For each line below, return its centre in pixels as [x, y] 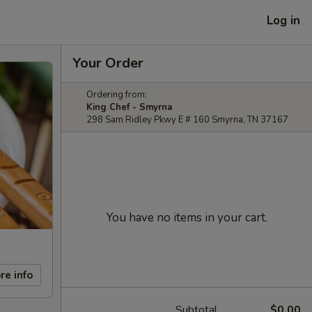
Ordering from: [117, 95]
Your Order [108, 63]
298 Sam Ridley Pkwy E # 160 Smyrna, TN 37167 [187, 120]
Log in [283, 20]
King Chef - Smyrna [129, 107]
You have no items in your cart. [187, 218]
